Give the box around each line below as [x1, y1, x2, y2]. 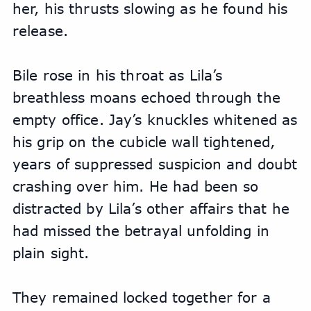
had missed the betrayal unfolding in [12, 222, 269, 239]
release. [12, 22, 69, 39]
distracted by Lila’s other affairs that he [12, 200, 289, 217]
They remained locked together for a [12, 289, 271, 305]
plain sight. [12, 244, 90, 261]
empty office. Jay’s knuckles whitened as [12, 111, 298, 128]
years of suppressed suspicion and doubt [12, 155, 298, 172]
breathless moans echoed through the [12, 89, 280, 106]
